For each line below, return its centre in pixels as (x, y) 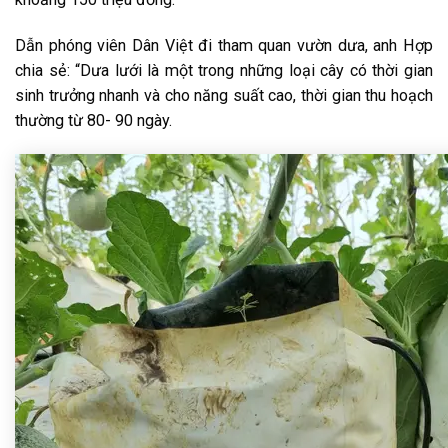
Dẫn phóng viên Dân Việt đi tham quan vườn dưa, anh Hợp (224, 45)
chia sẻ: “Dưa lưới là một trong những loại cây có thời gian (224, 70)
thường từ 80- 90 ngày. (93, 120)
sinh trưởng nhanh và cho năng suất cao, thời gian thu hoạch (224, 95)
